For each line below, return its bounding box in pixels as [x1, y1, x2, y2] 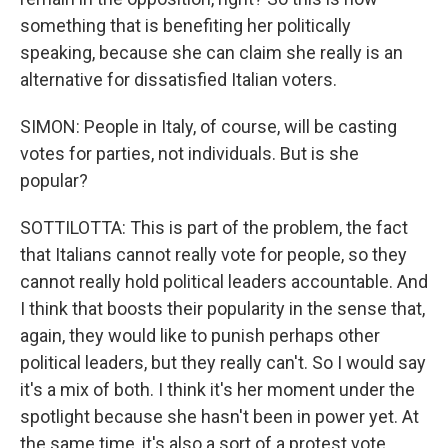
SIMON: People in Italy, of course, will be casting [20, 116, 397, 137]
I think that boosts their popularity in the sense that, [20, 298, 425, 319]
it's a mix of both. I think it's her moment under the [20, 379, 415, 400]
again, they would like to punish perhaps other [20, 325, 380, 346]
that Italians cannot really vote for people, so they [20, 244, 407, 265]
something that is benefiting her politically [20, 15, 351, 36]
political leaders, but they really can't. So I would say [20, 352, 426, 373]
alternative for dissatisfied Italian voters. [20, 69, 337, 90]
